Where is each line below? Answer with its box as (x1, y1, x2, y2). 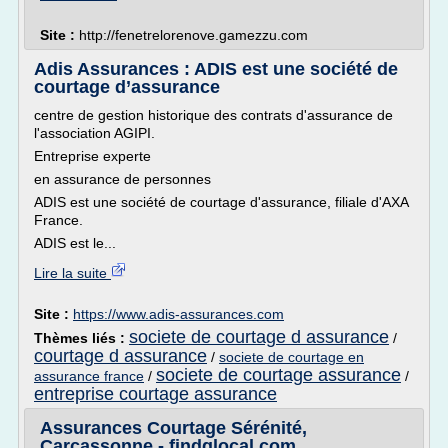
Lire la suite (34, 265, 111, 281)
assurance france (34, 368, 144, 384)
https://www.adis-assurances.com (73, 306, 284, 322)
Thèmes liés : (34, 330, 129, 346)
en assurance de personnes (34, 171, 211, 187)
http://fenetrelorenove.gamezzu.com (79, 27, 308, 43)
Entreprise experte (34, 148, 151, 164)
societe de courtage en (219, 349, 364, 365)
